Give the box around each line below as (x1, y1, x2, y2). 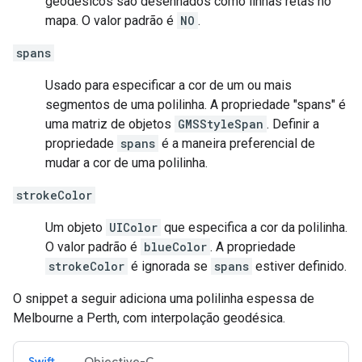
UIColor (109, 220, 158, 236)
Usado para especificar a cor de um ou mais (45, 78, 292, 94)
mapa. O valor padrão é (45, 13, 177, 29)
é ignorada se (128, 259, 211, 275)
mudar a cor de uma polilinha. (45, 155, 208, 171)
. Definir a (267, 116, 319, 133)
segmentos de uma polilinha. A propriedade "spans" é (45, 97, 346, 113)
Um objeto (45, 220, 106, 236)
